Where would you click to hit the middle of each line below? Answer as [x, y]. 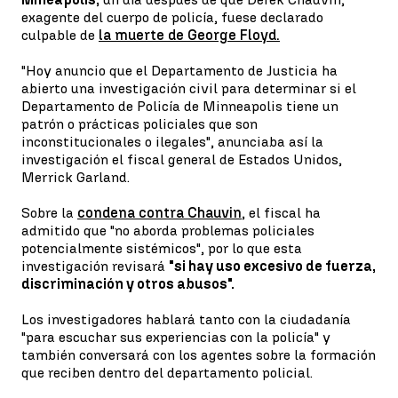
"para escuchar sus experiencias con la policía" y [176, 337]
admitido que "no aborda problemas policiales [168, 231]
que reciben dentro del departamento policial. [167, 373]
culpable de [60, 35]
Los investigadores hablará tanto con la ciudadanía [186, 319]
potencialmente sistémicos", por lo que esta [162, 248]
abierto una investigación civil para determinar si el [189, 88]
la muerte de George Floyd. [189, 35]
